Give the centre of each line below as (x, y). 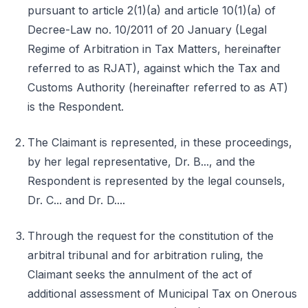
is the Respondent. (76, 107)
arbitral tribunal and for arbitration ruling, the (145, 255)
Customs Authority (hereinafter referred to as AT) (158, 87)
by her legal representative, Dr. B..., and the (141, 162)
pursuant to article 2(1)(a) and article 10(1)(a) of (152, 10)
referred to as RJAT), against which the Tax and (154, 68)
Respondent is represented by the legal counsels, (156, 181)
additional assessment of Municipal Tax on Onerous (162, 294)
